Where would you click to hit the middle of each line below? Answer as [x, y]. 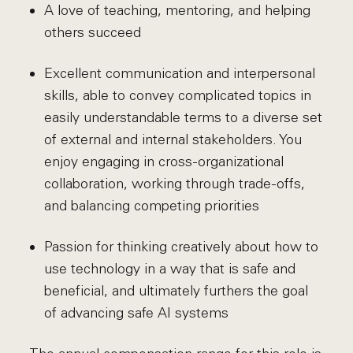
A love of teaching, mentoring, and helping [177, 10]
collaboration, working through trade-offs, [174, 184]
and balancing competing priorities [151, 206]
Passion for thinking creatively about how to [181, 247]
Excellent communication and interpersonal [179, 73]
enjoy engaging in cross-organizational [163, 162]
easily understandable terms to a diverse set [183, 117]
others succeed [92, 32]
